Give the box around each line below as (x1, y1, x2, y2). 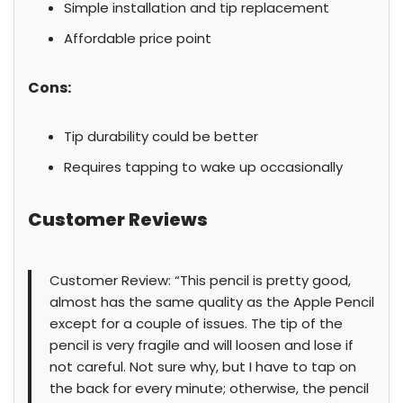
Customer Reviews (28, 207, 208, 232)
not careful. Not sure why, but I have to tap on (49, 357, 356, 376)
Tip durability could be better (64, 127, 258, 146)
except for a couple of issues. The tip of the (49, 314, 343, 333)
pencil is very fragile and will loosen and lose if (49, 336, 354, 354)
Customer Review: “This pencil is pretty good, (49, 271, 351, 290)
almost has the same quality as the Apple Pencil (49, 292, 374, 311)
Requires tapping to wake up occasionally (64, 157, 343, 176)
